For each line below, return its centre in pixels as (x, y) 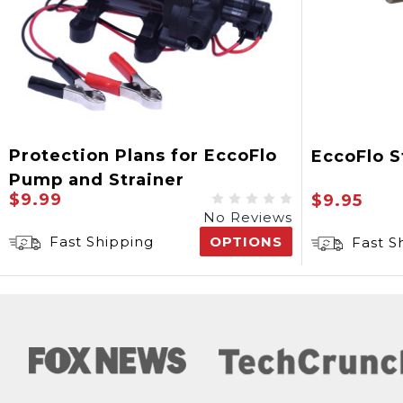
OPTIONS (246, 242)
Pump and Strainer (97, 180)
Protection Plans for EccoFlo (143, 156)
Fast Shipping (99, 242)
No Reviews (248, 217)
